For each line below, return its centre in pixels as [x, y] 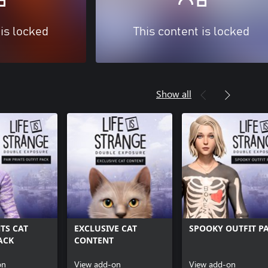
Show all [174, 93]
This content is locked [191, 31]
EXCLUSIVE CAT [106, 228]
